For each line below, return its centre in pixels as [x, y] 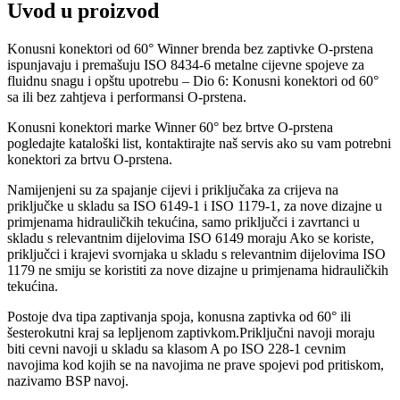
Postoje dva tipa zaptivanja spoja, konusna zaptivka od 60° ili [179, 316]
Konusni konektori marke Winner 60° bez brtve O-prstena [170, 127]
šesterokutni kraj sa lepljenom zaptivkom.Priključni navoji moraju [191, 332]
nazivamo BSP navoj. [68, 380]
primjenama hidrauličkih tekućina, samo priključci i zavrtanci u [183, 221]
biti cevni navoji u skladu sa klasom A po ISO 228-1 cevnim [176, 348]
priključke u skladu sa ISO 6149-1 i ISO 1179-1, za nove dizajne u [195, 205]
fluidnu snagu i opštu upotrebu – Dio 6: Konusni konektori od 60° [193, 80]
